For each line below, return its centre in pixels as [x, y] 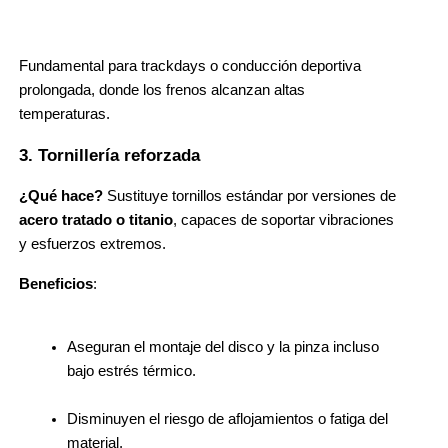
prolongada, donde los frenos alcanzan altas [162, 90]
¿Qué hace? [61, 195]
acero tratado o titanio [96, 219]
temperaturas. [64, 114]
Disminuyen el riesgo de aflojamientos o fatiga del [227, 418]
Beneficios [56, 283]
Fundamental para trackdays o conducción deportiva [190, 66]
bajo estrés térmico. [131, 370]
